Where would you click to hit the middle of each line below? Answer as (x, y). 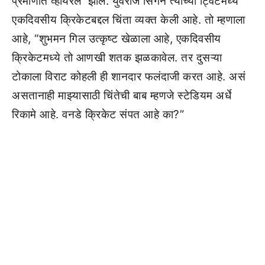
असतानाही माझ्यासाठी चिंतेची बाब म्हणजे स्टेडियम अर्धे (122, 96)
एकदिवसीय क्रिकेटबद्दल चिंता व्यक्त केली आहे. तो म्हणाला (129, 20)
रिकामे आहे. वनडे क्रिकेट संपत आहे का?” (98, 114)
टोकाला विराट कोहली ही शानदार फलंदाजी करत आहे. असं (129, 77)
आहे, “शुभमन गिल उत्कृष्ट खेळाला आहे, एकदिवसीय (117, 39)
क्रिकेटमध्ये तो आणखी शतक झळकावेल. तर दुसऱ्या (117, 58)
